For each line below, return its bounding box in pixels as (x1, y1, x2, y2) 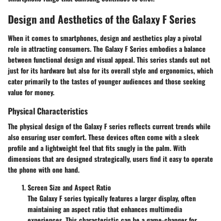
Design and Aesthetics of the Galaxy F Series (8, 11, 196, 27)
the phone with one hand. (8, 164, 79, 175)
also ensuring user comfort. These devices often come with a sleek (8, 131, 199, 142)
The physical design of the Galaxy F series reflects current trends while (8, 120, 211, 131)
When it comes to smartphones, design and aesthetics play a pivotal (8, 32, 202, 43)
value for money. (8, 86, 54, 97)
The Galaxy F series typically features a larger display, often (28, 192, 196, 203)
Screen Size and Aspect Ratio (28, 182, 111, 192)
